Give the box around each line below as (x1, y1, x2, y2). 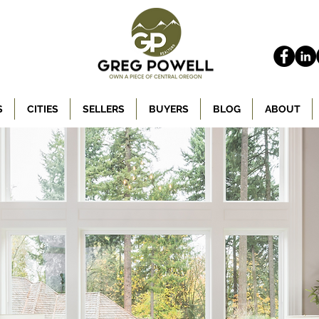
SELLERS (82, 103, 125, 115)
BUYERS (148, 103, 189, 115)
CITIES (26, 103, 58, 115)
